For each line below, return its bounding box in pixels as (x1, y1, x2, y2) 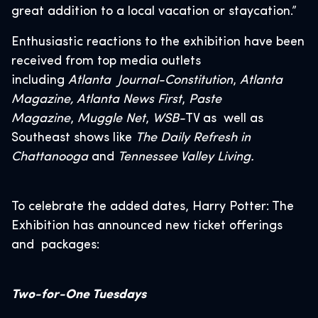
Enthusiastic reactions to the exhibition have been (11, 35, 305, 49)
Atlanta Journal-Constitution (68, 74, 233, 87)
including (11, 74, 68, 87)
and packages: (11, 238, 99, 252)
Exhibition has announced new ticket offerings (11, 219, 283, 233)
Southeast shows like (11, 131, 136, 145)
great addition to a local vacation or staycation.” (11, 5, 297, 18)
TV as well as (185, 112, 263, 126)
